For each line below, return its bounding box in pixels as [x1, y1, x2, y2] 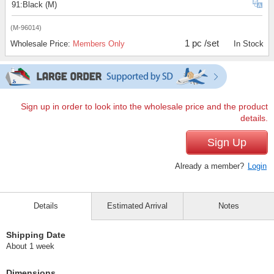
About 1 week [6, 242, 54, 251]
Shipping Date [6, 230, 65, 240]
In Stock [233, 39, 264, 49]
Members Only [73, 39, 125, 49]
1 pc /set [185, 38, 220, 49]
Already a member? [175, 161, 246, 171]
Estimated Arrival [106, 201, 168, 211]
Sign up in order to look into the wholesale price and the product [21, 102, 268, 112]
